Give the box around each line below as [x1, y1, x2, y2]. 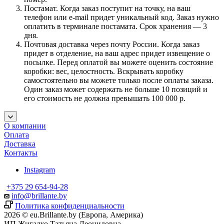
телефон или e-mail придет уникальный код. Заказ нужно [24, 12, 219, 21]
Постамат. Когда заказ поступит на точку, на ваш [24, 3, 190, 12]
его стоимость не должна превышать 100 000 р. [24, 93, 185, 102]
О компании [4, 121, 46, 130]
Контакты [4, 148, 37, 157]
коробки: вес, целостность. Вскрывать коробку [24, 66, 183, 75]
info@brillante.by [11, 191, 67, 200]
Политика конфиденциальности [15, 201, 124, 210]
